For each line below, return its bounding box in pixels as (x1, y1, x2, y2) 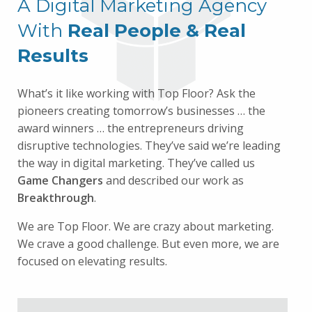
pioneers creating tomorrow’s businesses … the (17, 103, 265, 118)
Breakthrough (17, 190, 94, 205)
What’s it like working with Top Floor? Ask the (17, 86, 256, 101)
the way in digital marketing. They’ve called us (17, 155, 255, 171)
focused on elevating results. (17, 253, 167, 269)
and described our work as (103, 173, 244, 188)
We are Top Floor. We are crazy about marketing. (17, 219, 274, 234)
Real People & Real (68, 19, 246, 42)
